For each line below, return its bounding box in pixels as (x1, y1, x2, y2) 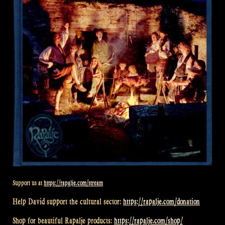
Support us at (13, 179, 44, 187)
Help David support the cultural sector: (13, 196, 123, 206)
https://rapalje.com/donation (123, 196, 200, 206)
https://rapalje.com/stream (44, 179, 103, 187)
